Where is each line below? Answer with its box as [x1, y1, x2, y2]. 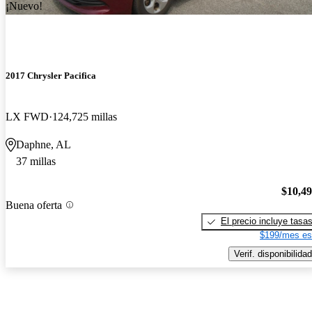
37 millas [16, 155, 56, 168]
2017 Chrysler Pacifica [6, 70, 96, 81]
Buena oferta [6, 198, 62, 211]
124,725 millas [52, 111, 117, 123]
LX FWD [6, 111, 49, 123]
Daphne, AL [16, 139, 71, 151]
